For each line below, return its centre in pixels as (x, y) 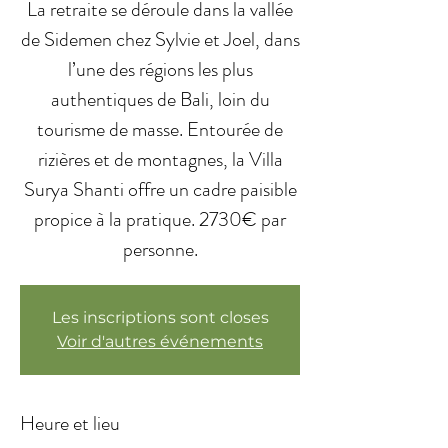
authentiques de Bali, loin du (160, 99)
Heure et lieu (70, 423)
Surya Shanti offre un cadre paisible (160, 189)
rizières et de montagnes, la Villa (160, 159)
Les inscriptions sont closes (160, 317)
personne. (160, 249)
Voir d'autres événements (160, 341)
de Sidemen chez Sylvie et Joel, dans (160, 39)
